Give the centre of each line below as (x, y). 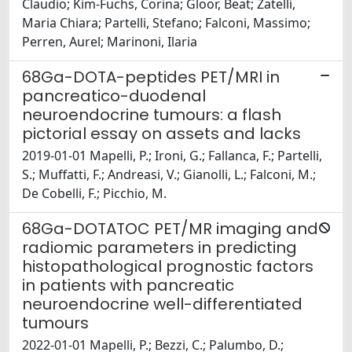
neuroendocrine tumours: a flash (152, 115)
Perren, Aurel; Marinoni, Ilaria (110, 42)
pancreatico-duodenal (114, 96)
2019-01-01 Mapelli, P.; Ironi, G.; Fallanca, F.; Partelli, (172, 156)
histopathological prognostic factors (168, 267)
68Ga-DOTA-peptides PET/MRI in (151, 77)
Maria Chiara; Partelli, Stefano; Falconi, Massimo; (166, 23)
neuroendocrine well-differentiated (162, 304)
